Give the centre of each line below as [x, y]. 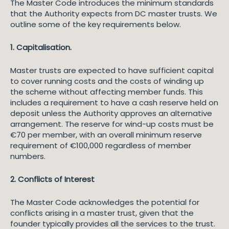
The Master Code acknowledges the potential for [105, 202]
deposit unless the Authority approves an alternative [111, 113]
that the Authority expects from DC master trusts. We [114, 14]
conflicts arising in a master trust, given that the [102, 213]
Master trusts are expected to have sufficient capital [112, 70]
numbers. [28, 156]
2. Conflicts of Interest [52, 179]
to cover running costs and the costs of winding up [107, 81]
